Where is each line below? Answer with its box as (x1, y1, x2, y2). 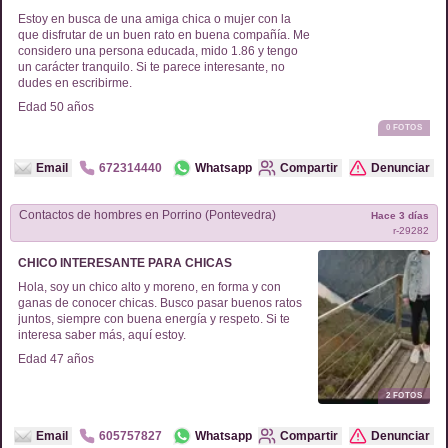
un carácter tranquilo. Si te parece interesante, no (18, 60, 285, 74)
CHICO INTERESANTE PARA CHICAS (18, 256, 232, 270)
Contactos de (19, 208, 94, 222)
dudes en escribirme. (18, 76, 132, 90)
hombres (94, 208, 142, 222)
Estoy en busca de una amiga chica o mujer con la (18, 12, 291, 26)
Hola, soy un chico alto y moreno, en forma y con (18, 280, 281, 294)
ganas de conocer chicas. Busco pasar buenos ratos (18, 296, 302, 310)
